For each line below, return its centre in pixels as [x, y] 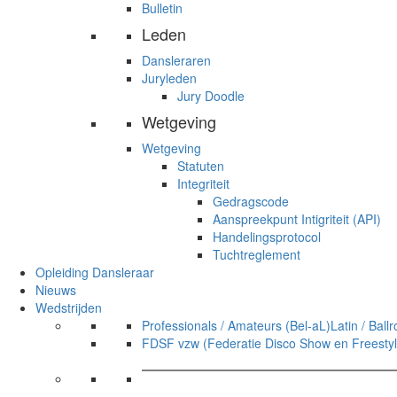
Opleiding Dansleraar [95, 272]
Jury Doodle [211, 96]
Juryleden [169, 78]
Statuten [201, 166]
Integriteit [203, 183]
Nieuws [56, 290]
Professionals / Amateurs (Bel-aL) [236, 325]
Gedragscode [251, 201]
